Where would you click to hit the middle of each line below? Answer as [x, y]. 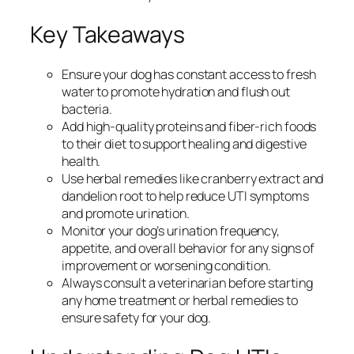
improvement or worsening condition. [166, 266]
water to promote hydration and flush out [176, 92]
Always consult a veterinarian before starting [187, 283]
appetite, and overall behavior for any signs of [188, 249]
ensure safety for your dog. [137, 318]
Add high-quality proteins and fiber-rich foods [189, 127]
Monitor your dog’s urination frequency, [171, 231]
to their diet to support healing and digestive [185, 144]
